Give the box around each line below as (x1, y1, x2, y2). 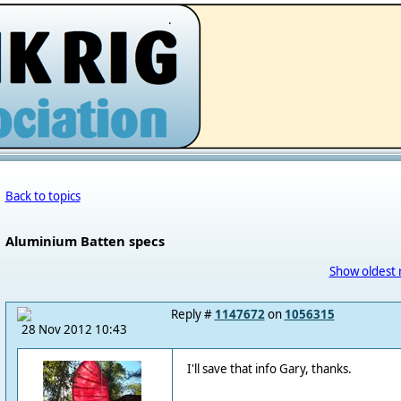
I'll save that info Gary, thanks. (186, 361, 352, 377)
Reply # (170, 306, 215, 322)
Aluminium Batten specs (4, 232, 165, 250)
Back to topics (4, 188, 81, 204)
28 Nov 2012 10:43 (21, 321, 127, 337)
